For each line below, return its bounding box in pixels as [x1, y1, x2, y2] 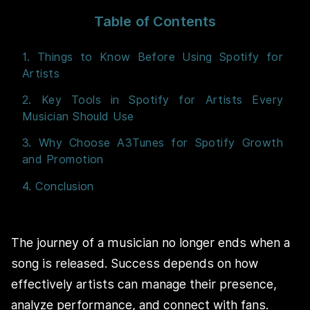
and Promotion [22, 152, 104, 166]
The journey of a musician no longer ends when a [11, 235, 290, 250]
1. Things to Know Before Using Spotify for [22, 50, 284, 64]
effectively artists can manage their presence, [11, 277, 277, 292]
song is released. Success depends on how [11, 256, 258, 271]
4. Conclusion [22, 180, 94, 194]
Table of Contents [93, 12, 217, 30]
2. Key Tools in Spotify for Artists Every [22, 93, 284, 107]
